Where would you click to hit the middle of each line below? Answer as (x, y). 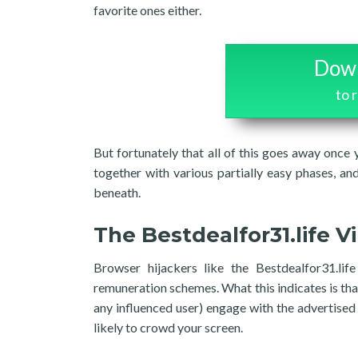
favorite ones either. (147, 10)
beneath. (117, 192)
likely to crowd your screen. (168, 327)
